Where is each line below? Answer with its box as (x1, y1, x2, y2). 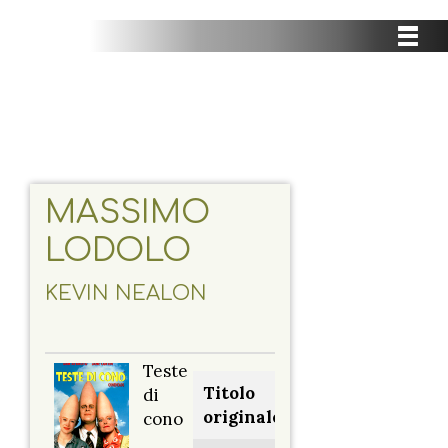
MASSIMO (45, 195, 210, 231)
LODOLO (45, 233, 191, 269)
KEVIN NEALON (45, 282, 207, 306)
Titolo (203, 382, 255, 405)
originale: (203, 406, 286, 429)
